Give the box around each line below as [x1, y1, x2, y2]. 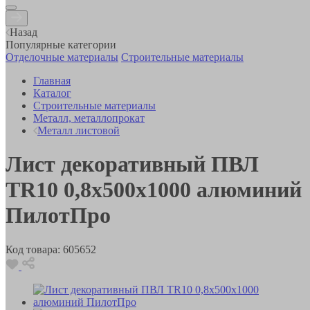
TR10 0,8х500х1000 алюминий [6, 177, 302, 203]
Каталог [33, 86, 71, 99]
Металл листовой [37, 124, 120, 136]
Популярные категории [6, 38, 116, 51]
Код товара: [6, 243, 60, 255]
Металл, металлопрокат [33, 111, 145, 124]
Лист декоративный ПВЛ [6, 152, 259, 177]
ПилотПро [6, 203, 111, 228]
